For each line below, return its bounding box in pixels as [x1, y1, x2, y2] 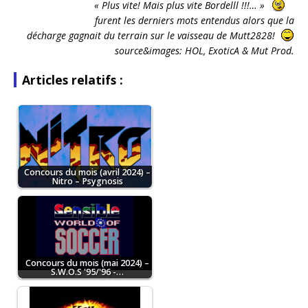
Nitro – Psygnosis [51, 175, 123, 188]
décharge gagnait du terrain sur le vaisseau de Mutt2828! [24, 29, 280, 43]
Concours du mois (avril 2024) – [23, 166, 151, 179]
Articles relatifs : [22, 71, 123, 89]
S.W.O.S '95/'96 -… [50, 266, 124, 278]
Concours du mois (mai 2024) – [25, 257, 149, 269]
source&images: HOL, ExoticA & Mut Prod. [115, 44, 294, 58]
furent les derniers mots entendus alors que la [95, 14, 294, 27]
